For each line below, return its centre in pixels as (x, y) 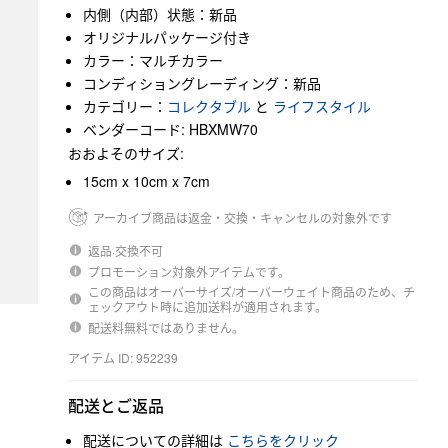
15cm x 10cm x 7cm (146, 181)
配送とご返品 (116, 405)
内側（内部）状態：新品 (160, 14)
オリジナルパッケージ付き (167, 37)
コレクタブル (209, 106)
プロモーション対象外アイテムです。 (189, 271)
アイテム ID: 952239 (123, 357)
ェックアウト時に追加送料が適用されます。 (208, 306)
